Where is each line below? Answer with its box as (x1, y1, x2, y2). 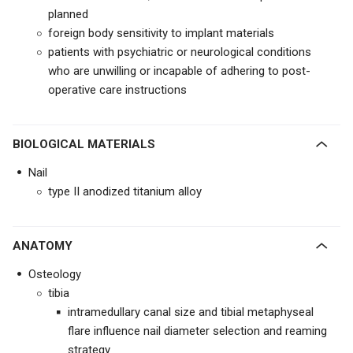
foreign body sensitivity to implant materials (48, 26, 274, 40)
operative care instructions (48, 83, 187, 97)
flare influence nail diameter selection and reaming (68, 324, 327, 338)
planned (48, 7, 88, 21)
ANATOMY (21, 239, 72, 253)
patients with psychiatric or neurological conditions (48, 45, 311, 59)
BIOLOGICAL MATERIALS (20, 137, 155, 151)
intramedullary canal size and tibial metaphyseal (68, 305, 314, 319)
